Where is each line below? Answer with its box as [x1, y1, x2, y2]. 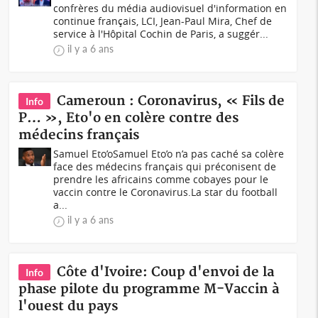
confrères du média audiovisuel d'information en [53, 1, 287, 15]
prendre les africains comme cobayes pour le [53, 172, 269, 186]
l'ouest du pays [18, 298, 119, 314]
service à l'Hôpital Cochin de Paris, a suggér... [53, 27, 269, 40]
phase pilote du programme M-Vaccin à [18, 281, 280, 297]
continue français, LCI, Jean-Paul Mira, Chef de [53, 14, 273, 28]
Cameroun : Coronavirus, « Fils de [57, 93, 285, 109]
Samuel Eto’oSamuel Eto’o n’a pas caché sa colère [53, 147, 285, 160]
